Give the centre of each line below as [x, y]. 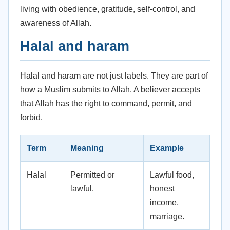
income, [164, 203]
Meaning [87, 148]
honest [162, 189]
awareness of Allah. [56, 23]
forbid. [31, 117]
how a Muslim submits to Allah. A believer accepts [110, 90]
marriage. [167, 216]
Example [167, 148]
